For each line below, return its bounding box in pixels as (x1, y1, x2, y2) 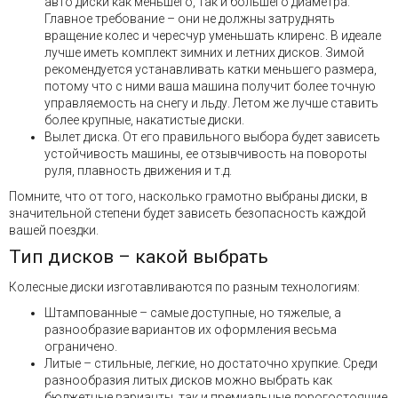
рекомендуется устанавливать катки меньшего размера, (44, 62, 377, 77)
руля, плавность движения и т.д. (44, 163, 232, 179)
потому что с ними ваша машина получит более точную (44, 79, 376, 94)
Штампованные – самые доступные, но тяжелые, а (44, 305, 341, 320)
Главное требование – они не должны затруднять (44, 12, 335, 27)
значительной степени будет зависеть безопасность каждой (9, 205, 366, 220)
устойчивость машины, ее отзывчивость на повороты (44, 147, 367, 162)
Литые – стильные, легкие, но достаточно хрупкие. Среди (44, 355, 378, 370)
